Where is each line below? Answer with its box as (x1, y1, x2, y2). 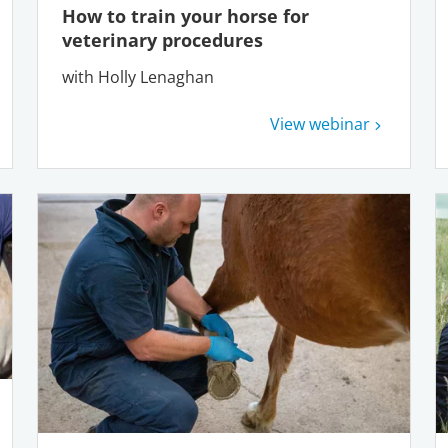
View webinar (269, 113, 370, 136)
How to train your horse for (62, 4, 310, 29)
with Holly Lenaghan (62, 66, 223, 89)
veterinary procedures (62, 28, 269, 53)
